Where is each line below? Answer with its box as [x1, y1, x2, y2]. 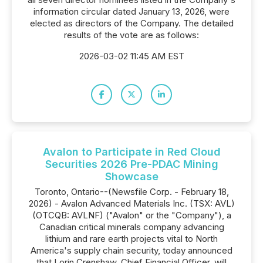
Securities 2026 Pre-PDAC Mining [45, 158, 218, 170]
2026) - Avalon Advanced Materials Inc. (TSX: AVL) [28, 198, 235, 209]
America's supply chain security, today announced [31, 245, 232, 256]
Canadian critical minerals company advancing [39, 221, 224, 232]
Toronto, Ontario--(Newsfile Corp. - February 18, [34, 186, 229, 197]
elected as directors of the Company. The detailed [29, 18, 234, 29]
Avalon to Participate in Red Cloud [42, 146, 221, 158]
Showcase [104, 170, 159, 183]
